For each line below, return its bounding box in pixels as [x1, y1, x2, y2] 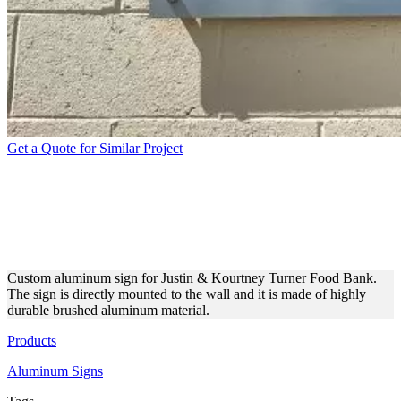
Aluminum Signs [7, 363, 103, 379]
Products [7, 332, 56, 348]
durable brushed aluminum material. [7, 302, 209, 318]
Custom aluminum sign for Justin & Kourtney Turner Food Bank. [7, 269, 377, 286]
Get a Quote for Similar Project [7, 140, 183, 156]
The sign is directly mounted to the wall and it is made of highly [7, 286, 366, 302]
